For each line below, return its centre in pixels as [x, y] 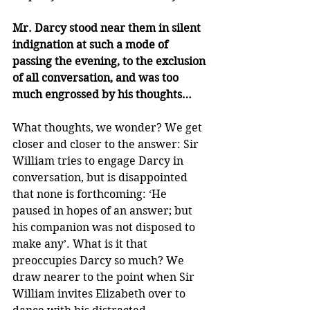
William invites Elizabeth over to [100, 294]
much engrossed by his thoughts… [102, 95]
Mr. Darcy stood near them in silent [108, 28]
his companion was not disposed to [105, 228]
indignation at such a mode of [92, 45]
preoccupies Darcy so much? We [100, 261]
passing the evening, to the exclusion [110, 62]
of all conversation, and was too [97, 78]
